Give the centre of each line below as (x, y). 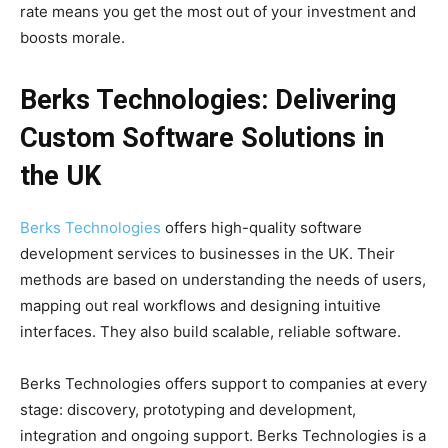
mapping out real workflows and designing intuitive (200, 306)
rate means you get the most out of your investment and (218, 12)
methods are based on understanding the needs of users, (223, 280)
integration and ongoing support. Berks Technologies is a (223, 436)
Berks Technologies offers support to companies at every (223, 384)
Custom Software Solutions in (202, 138)
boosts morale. (72, 38)
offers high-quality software (261, 228)
